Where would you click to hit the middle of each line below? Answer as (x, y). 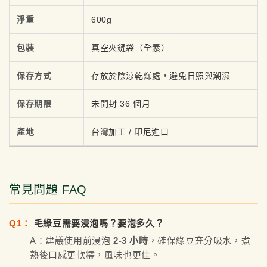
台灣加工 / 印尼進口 (130, 131)
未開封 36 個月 (121, 103)
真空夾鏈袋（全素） (131, 47)
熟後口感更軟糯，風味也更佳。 (95, 254)
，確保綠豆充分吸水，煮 (199, 240)
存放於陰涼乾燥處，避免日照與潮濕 (161, 75)
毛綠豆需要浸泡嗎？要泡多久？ (99, 223)
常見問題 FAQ (48, 189)
